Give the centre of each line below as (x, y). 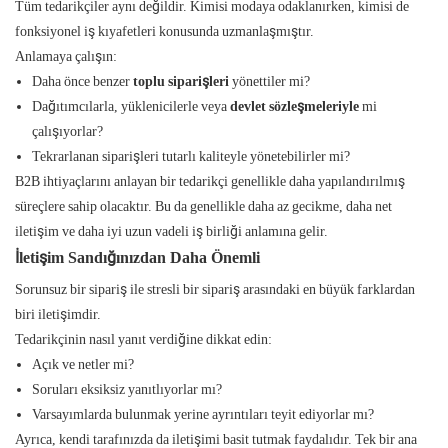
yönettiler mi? (269, 81)
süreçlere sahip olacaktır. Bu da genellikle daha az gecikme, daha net (203, 206)
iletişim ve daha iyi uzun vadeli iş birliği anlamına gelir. (171, 231)
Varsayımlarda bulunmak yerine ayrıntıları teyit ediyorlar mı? (202, 414)
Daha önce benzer (82, 81)
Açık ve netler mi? (82, 364)
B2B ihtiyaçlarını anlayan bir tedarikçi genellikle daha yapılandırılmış (210, 181)
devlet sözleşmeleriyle (294, 106)
